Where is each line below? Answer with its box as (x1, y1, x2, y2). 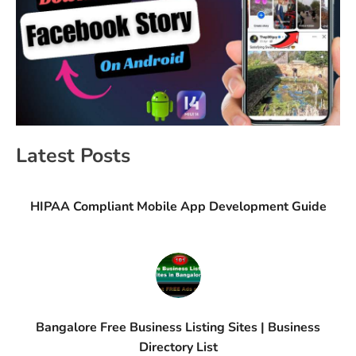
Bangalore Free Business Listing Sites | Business (36, 319, 320, 337)
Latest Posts (16, 142, 130, 170)
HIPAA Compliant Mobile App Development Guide (29, 198, 327, 216)
